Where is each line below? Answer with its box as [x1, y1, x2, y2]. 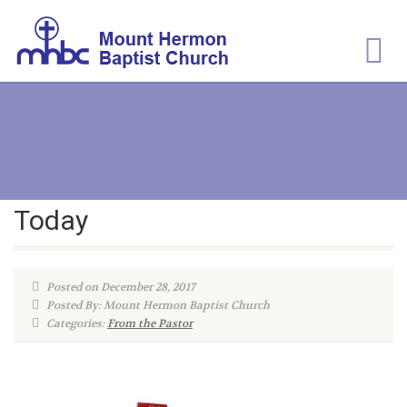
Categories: [44, 316, 107, 331]
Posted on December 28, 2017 [44, 280, 195, 294]
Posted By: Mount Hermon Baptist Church [44, 298, 270, 313]
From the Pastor [107, 316, 193, 331]
